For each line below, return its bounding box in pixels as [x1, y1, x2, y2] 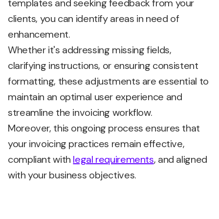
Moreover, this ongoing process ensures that [8, 122, 200, 134]
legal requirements [73, 153, 154, 166]
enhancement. [8, 28, 73, 41]
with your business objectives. [8, 169, 136, 181]
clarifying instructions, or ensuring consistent [8, 59, 198, 72]
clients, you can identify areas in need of [8, 12, 179, 25]
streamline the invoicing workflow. [8, 106, 153, 119]
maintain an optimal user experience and [8, 90, 182, 103]
